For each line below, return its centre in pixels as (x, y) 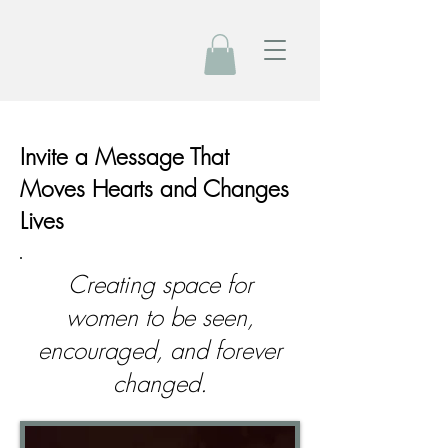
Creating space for (160, 283)
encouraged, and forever (160, 349)
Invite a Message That (124, 156)
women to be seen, (160, 316)
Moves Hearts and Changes (154, 188)
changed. (160, 382)
